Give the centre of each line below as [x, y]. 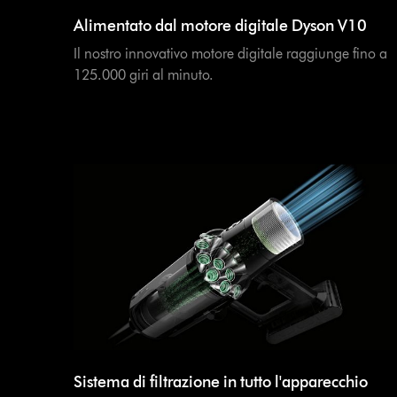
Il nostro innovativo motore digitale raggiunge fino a [230, 54]
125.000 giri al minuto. [144, 75]
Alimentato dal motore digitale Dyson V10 [220, 26]
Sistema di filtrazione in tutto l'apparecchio [221, 382]
